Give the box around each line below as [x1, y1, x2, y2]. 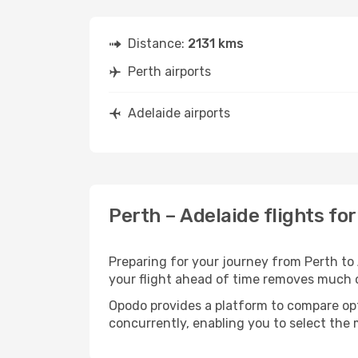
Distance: [128, 36, 188, 51]
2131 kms [188, 36, 244, 51]
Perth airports [128, 64, 211, 79]
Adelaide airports [128, 105, 230, 121]
